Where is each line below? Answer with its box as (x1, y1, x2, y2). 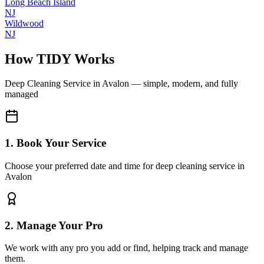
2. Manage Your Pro (5, 219, 103, 232)
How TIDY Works (5, 51, 114, 67)
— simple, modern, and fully (129, 78, 238, 89)
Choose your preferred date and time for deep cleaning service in (5, 160, 245, 171)
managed (5, 89, 38, 100)
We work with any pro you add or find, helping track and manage (5, 243, 248, 253)
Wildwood (5, 18, 44, 28)
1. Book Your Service (5, 137, 106, 150)
